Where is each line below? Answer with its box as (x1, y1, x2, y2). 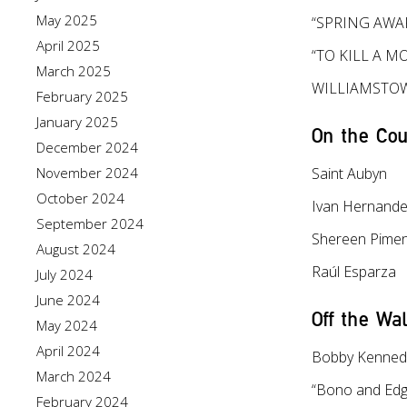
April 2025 (36, 36, 100, 55)
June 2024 (36, 291, 100, 309)
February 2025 (36, 87, 128, 105)
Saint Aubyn (312, 164, 388, 184)
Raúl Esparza (312, 262, 397, 282)
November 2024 (36, 164, 138, 182)
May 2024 (36, 316, 97, 334)
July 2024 (36, 265, 93, 283)
